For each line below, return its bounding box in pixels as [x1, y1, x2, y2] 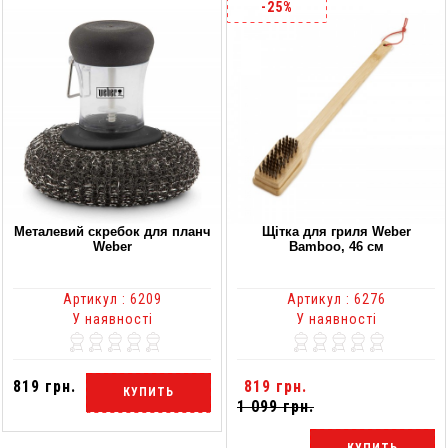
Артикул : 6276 [286, 290, 386, 307]
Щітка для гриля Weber [261, 223, 411, 239]
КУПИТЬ [123, 385, 174, 400]
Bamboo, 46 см [288, 238, 384, 254]
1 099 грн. [237, 396, 314, 416]
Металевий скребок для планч [13, 223, 211, 239]
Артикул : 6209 [62, 290, 162, 307]
